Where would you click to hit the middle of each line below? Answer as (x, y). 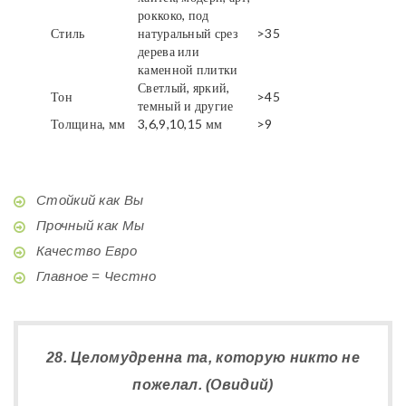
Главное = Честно (96, 275)
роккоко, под (174, 14)
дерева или (169, 51)
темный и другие (186, 105)
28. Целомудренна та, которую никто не (203, 357)
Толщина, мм (88, 123)
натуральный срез (188, 33)
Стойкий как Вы (90, 199)
